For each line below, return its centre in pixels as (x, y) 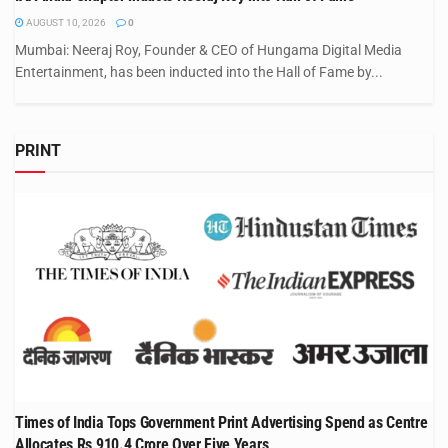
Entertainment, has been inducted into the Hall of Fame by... (199, 71)
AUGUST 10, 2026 (65, 22)
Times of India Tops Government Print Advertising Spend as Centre (221, 422)
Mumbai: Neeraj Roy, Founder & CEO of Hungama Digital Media (208, 49)
